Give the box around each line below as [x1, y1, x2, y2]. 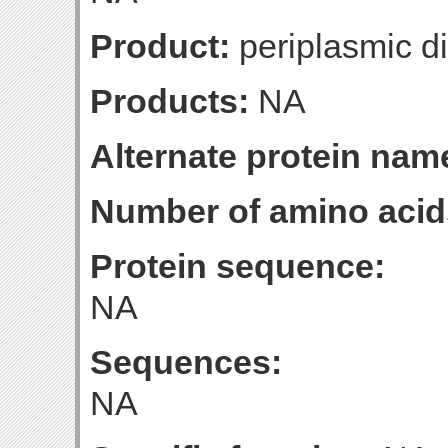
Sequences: [90, 343, 282, 381]
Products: [90, 82, 249, 120]
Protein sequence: [90, 247, 385, 285]
